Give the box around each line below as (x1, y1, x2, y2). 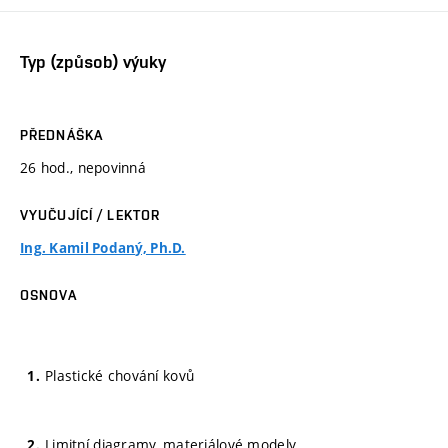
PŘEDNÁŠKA (20, 127, 104, 144)
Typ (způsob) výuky (20, 50, 166, 72)
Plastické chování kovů (45, 365, 195, 385)
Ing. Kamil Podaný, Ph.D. (20, 239, 186, 258)
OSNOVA (20, 287, 77, 304)
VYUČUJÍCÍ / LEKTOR (20, 207, 161, 224)
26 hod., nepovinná (20, 158, 147, 178)
